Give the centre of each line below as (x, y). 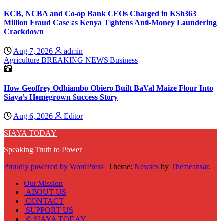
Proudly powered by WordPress (55, 167)
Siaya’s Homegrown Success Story (61, 97)
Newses (147, 167)
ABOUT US (45, 192)
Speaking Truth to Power (43, 150)
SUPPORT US (48, 210)
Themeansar (189, 167)
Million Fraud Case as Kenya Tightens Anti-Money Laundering (110, 23)
